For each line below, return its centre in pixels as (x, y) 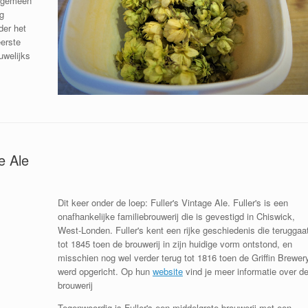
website (167, 271)
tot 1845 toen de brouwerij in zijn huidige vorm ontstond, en (175, 243)
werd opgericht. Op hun (105, 271)
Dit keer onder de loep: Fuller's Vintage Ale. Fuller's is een (173, 202)
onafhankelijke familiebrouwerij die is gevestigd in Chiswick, (176, 216)
